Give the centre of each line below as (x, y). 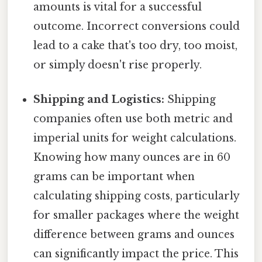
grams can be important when (114, 177)
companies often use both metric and (133, 119)
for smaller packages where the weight (137, 216)
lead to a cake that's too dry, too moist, (136, 45)
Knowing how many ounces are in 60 (132, 158)
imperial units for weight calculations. (135, 138)
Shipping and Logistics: (99, 100)
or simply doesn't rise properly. (118, 65)
